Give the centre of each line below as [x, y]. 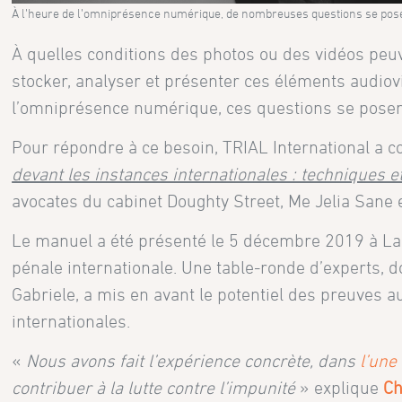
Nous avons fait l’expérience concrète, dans [193, 361]
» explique [340, 388]
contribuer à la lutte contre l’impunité [154, 388]
